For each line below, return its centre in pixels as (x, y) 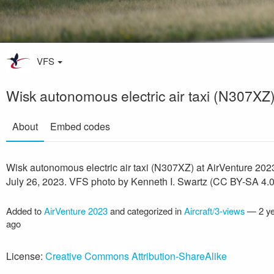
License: (26, 256)
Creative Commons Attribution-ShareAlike (136, 256)
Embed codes (80, 126)
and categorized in (146, 211)
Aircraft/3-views (214, 211)
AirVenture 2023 (76, 211)
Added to (25, 211)
